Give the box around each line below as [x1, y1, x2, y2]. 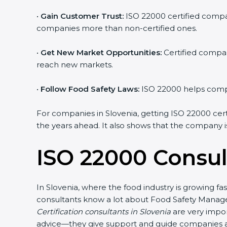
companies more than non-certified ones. [32, 23, 194, 33]
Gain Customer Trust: [36, 11, 120, 21]
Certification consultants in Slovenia [32, 207, 167, 216]
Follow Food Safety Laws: [36, 84, 136, 94]
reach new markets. [32, 60, 109, 69]
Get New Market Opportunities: [36, 48, 158, 57]
